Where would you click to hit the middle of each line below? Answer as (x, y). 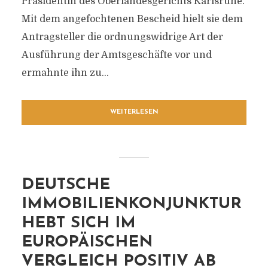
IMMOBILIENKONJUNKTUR (131, 204)
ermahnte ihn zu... (65, 73)
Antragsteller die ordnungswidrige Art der (122, 37)
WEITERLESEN (134, 112)
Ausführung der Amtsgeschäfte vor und (116, 55)
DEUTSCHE (66, 185)
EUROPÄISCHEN (87, 243)
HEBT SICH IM (78, 223)
